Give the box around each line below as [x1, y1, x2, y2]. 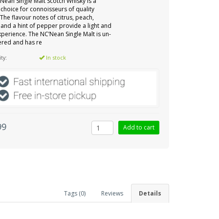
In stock [44, 54, 66, 61]
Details [139, 189, 161, 197]
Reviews [101, 189, 123, 197]
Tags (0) [64, 189, 86, 197]
